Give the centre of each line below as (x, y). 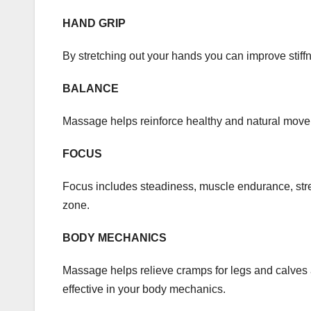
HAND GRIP (94, 23)
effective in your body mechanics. (144, 289)
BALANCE (91, 88)
